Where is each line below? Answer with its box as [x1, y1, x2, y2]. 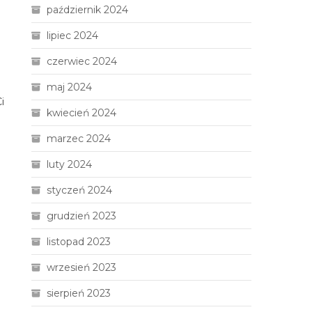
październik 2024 [47, 3, 129, 16]
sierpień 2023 [47, 287, 111, 299]
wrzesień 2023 [47, 261, 117, 274]
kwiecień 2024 [47, 107, 117, 119]
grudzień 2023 [47, 210, 117, 222]
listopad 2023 [47, 235, 111, 248]
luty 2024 [47, 158, 93, 171]
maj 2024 [47, 81, 93, 93]
